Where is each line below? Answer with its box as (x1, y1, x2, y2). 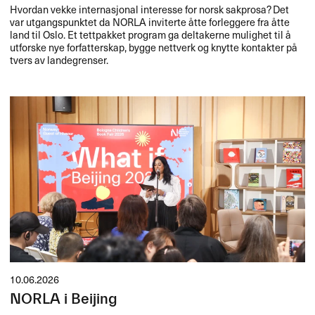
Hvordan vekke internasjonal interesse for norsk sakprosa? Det (10, 1, 290, 18)
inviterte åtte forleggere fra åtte (146, 14, 290, 30)
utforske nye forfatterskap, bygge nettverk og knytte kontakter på (10, 39, 298, 56)
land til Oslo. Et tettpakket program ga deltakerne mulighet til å (10, 27, 292, 43)
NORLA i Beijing (10, 290, 118, 308)
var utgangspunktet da (10, 14, 113, 30)
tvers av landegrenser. (10, 52, 109, 68)
